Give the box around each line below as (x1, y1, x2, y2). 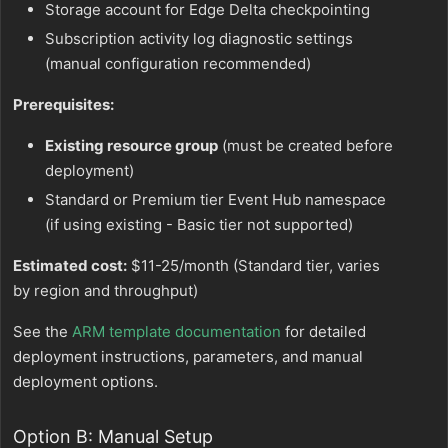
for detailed (281, 322, 366, 342)
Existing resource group (45, 136, 218, 156)
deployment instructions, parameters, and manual (13, 347, 363, 367)
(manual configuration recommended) (45, 54, 311, 74)
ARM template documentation (72, 322, 281, 342)
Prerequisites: (13, 95, 114, 115)
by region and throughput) (13, 281, 198, 301)
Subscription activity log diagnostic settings (45, 29, 353, 49)
